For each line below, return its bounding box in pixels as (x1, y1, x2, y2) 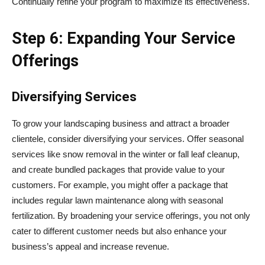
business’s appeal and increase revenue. (12, 241, 169, 251)
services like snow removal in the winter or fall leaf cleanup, (12, 148, 240, 159)
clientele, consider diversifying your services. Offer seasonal (12, 133, 244, 144)
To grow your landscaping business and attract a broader (12, 118, 230, 128)
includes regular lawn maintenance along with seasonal (12, 195, 223, 205)
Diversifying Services (12, 89, 137, 104)
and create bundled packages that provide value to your (12, 164, 225, 174)
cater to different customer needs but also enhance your (12, 225, 227, 236)
